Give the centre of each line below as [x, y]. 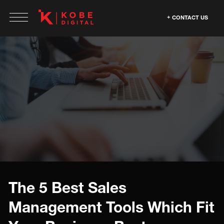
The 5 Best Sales [67, 187]
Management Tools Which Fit [111, 207]
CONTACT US [190, 17]
